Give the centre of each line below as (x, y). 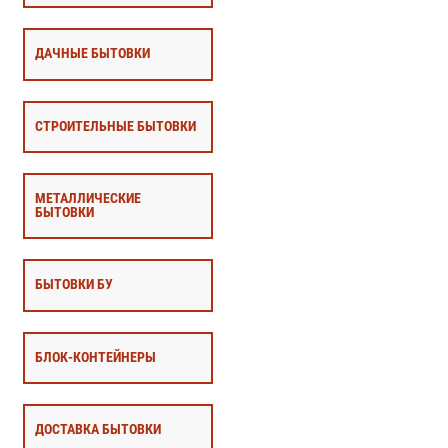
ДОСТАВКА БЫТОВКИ (97, 430)
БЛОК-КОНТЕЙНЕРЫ (95, 357)
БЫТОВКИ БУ (73, 285)
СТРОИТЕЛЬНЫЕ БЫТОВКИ (115, 126)
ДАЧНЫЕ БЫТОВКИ (92, 54)
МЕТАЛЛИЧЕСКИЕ (87, 199)
